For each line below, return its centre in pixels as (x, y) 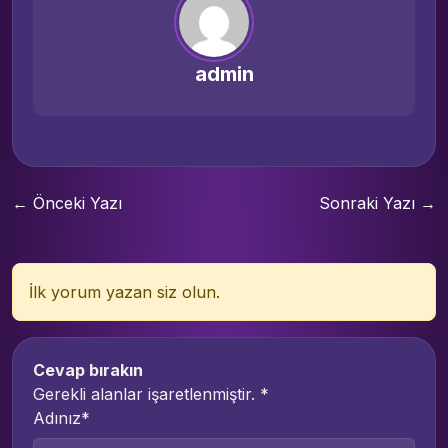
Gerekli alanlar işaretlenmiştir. (146, 394)
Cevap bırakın (88, 370)
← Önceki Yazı (67, 203)
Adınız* (61, 418)
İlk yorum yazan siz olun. (124, 292)
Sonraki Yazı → (377, 203)
